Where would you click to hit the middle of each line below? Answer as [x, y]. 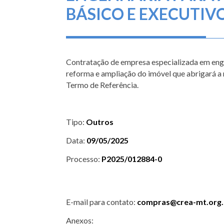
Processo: [84, 159]
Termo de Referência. [102, 85]
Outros [100, 122]
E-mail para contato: [101, 202]
